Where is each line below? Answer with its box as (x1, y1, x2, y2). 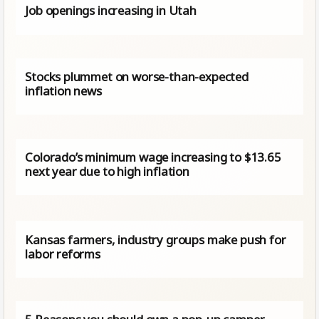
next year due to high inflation (25, 163, 189, 180)
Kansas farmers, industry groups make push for (25, 231, 286, 248)
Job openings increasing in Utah (25, 2, 197, 19)
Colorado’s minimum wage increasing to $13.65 (25, 149, 281, 166)
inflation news (25, 83, 102, 100)
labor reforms (25, 245, 100, 262)
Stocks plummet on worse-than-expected (25, 68, 249, 85)
